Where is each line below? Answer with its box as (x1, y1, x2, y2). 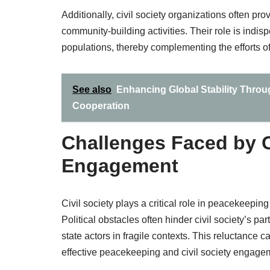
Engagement (61, 155, 178, 177)
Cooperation (72, 101, 130, 111)
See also (72, 84, 111, 95)
